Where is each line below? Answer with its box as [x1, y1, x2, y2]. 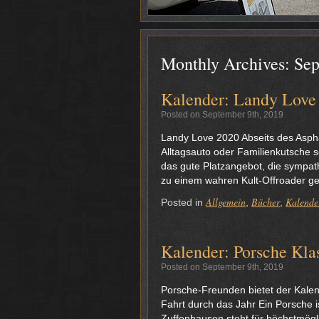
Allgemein [206, 195, 246, 209]
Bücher [251, 195, 280, 209]
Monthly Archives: [161, 52, 294, 75]
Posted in [161, 197, 203, 208]
